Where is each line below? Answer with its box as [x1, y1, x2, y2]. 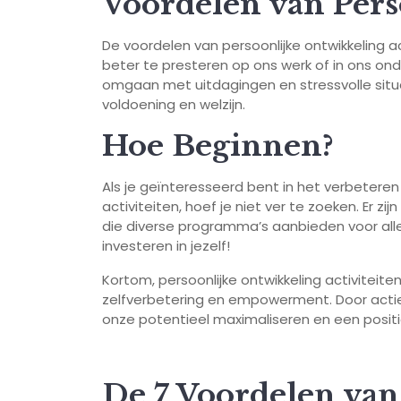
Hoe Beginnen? [102, 128, 334, 165]
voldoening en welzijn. [102, 95, 245, 115]
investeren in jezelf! [102, 236, 230, 256]
